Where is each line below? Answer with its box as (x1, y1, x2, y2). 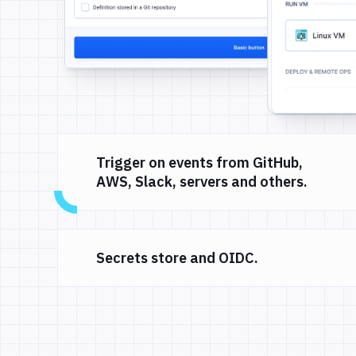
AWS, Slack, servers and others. (96, 172, 308, 191)
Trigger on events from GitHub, (96, 153, 303, 172)
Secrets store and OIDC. (96, 248, 258, 267)
